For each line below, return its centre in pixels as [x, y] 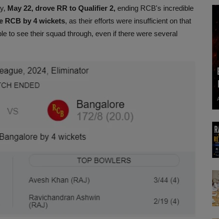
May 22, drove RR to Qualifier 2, [61, 8]
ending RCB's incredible [154, 8]
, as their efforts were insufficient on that [128, 21]
